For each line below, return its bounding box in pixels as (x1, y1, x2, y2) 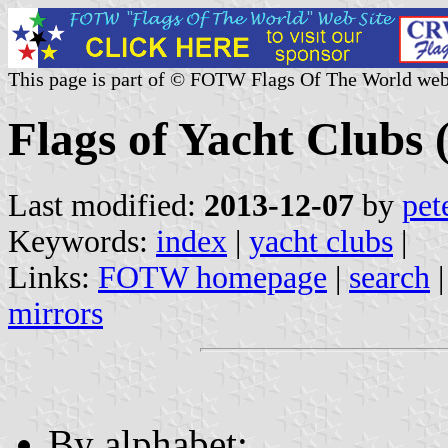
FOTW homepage (98, 259, 327, 295)
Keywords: (8, 223, 156, 259)
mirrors (8, 295, 103, 331)
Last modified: (8, 187, 204, 223)
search (349, 259, 430, 295)
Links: (8, 259, 98, 295)
